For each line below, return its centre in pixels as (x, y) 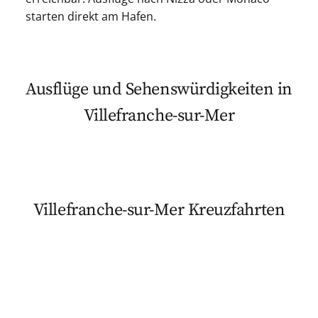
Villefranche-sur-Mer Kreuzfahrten (159, 210)
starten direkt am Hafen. (91, 16)
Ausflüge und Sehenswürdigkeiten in (159, 89)
